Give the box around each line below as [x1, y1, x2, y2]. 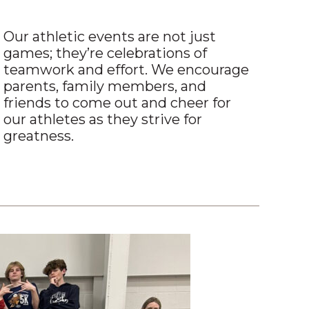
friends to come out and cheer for [3, 94, 232, 112]
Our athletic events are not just [3, 28, 217, 46]
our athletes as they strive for [3, 111, 203, 128]
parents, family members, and [3, 78, 207, 95]
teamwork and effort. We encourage [3, 61, 250, 79]
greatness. [3, 128, 74, 145]
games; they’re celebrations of [3, 45, 208, 62]
